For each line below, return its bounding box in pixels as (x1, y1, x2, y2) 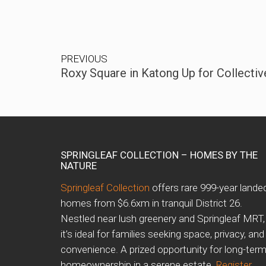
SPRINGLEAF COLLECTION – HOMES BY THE (61, 149, 258, 161)
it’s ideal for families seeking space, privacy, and (61, 228, 264, 240)
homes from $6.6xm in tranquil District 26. (61, 197, 242, 210)
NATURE (61, 160, 97, 172)
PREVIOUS (61, 53, 107, 65)
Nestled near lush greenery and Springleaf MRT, (61, 213, 265, 225)
